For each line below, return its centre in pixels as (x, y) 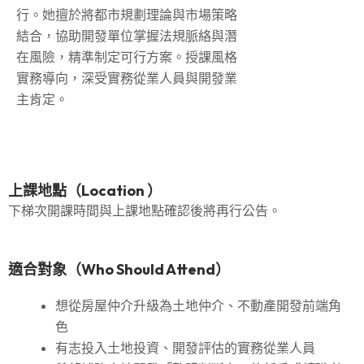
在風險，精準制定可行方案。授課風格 (127, 57)
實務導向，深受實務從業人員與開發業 (127, 78)
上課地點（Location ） (85, 191)
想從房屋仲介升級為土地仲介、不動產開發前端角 (198, 306)
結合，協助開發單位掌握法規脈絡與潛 (127, 36)
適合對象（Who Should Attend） (119, 270)
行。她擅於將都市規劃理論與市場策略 (127, 15)
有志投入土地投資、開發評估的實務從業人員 (185, 348)
